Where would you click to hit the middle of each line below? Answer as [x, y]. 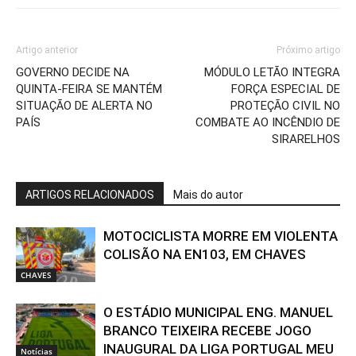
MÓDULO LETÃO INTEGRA [272, 72]
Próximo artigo [308, 50]
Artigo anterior [47, 50]
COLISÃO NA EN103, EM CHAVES [205, 254]
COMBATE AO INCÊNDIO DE [268, 122]
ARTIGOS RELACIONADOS [90, 194]
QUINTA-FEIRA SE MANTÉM [89, 89]
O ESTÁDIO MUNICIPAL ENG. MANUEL [218, 312]
